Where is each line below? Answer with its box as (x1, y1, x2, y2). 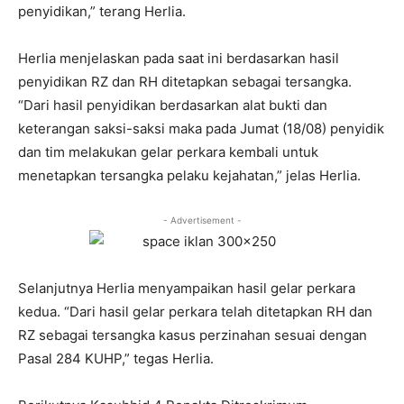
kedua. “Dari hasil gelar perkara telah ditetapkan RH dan (18, 303, 372, 321)
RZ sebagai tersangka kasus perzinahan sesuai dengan (18, 326, 367, 344)
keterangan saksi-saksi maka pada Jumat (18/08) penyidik (18, 120, 384, 138)
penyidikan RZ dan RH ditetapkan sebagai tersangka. (18, 73, 352, 91)
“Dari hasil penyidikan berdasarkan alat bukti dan (18, 96, 327, 115)
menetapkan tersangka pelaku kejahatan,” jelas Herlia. (18, 167, 361, 185)
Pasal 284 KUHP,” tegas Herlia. (18, 350, 214, 368)
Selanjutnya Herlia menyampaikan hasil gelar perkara (18, 280, 355, 298)
